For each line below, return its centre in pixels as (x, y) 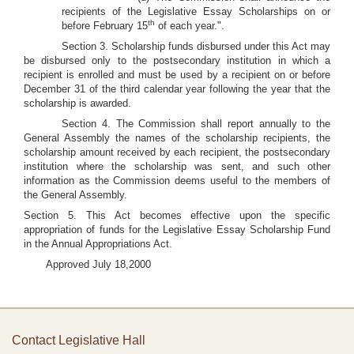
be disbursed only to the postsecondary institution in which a (177, 60)
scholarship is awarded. (77, 103)
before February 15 (105, 26)
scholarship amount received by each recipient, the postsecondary (177, 152)
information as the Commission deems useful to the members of (177, 181)
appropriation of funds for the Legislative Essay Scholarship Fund (177, 230)
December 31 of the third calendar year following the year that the (177, 89)
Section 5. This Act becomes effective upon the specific (177, 215)
